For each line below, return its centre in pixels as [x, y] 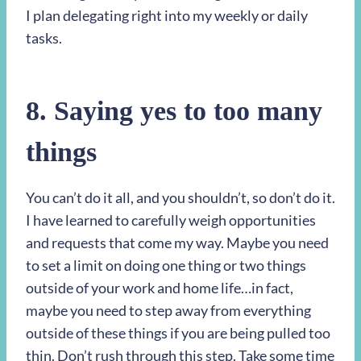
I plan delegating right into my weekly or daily [167, 16]
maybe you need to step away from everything [168, 311]
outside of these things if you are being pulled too [178, 333]
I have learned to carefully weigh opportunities [171, 220]
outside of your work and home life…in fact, [160, 288]
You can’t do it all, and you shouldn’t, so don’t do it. [180, 198]
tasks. [44, 38]
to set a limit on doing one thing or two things [166, 266]
